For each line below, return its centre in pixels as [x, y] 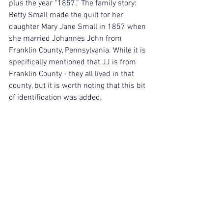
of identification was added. [55, 98]
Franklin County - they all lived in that [72, 74]
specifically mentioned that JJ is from [73, 63]
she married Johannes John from [66, 39]
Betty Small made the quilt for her [67, 15]
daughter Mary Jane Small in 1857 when [78, 27]
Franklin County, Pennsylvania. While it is [78, 51]
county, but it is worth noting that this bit [78, 86]
